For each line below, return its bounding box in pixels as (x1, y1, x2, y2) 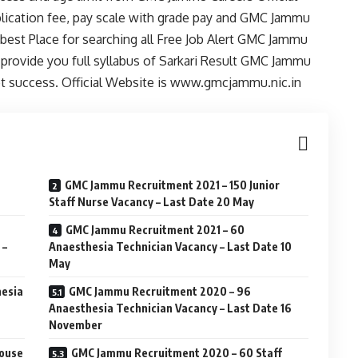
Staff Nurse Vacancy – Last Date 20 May (49, 195, 255, 209)
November (49, 318, 103, 332)
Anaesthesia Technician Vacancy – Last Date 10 (49, 240, 292, 253)
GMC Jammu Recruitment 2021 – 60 (66, 223, 245, 237)
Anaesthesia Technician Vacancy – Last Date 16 (49, 301, 292, 315)
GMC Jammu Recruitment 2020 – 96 (69, 284, 252, 298)
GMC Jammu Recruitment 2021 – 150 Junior (65, 178, 280, 192)
